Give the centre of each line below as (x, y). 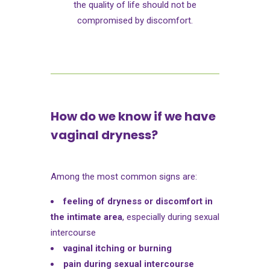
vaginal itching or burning (118, 248)
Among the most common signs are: (124, 176)
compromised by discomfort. (135, 20)
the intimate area (86, 217)
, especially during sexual (171, 217)
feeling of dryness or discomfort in (138, 201)
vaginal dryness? (104, 135)
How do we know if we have (133, 116)
